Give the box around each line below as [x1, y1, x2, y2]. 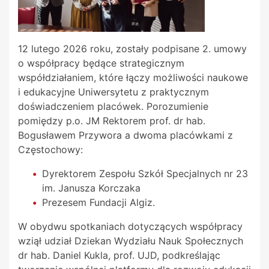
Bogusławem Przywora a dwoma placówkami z [18, 129, 233, 142]
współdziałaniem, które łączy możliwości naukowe [18, 71, 248, 84]
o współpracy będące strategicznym [18, 57, 184, 70]
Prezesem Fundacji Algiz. [42, 196, 155, 209]
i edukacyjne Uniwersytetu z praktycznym [18, 86, 209, 98]
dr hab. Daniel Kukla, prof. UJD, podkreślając [18, 249, 220, 262]
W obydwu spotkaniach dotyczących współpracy [18, 220, 243, 233]
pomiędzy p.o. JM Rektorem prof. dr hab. [18, 115, 205, 127]
